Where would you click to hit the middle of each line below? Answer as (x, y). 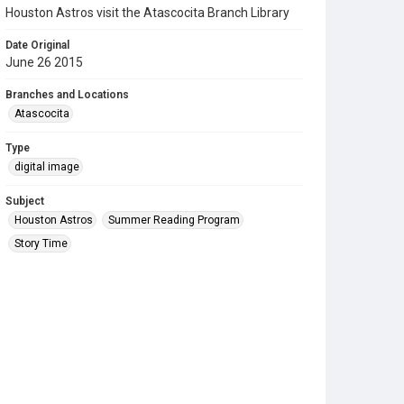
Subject (25, 201)
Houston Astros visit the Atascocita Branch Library (147, 13)
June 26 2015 (44, 62)
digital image (47, 167)
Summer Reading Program (174, 220)
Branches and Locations (67, 95)
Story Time (41, 243)
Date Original (37, 45)
